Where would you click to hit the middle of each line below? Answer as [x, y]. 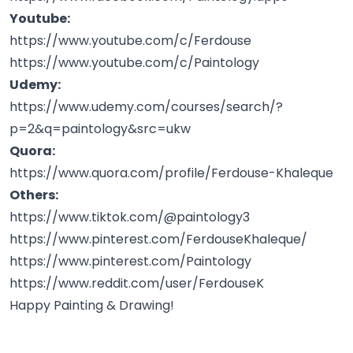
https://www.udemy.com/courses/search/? [146, 107]
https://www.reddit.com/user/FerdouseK [137, 284]
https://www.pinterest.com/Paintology [130, 262]
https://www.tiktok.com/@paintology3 [130, 217]
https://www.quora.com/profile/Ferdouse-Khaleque [171, 173]
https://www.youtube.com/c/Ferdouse [130, 41]
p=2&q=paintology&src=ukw [100, 129]
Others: [34, 195]
